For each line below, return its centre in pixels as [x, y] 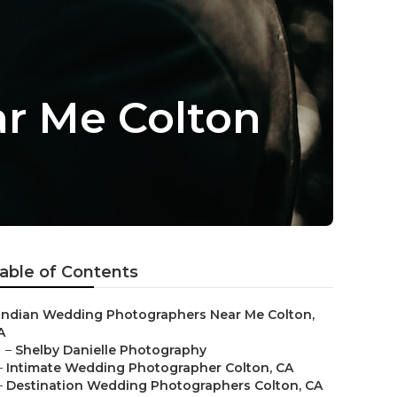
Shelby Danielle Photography [111, 350]
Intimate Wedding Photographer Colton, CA [150, 368]
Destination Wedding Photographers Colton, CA [164, 385]
